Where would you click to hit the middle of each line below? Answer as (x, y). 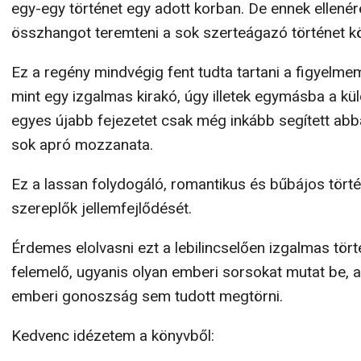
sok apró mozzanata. (82, 145)
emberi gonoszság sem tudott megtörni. (147, 296)
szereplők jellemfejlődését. (102, 208)
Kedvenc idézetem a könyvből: (113, 336)
